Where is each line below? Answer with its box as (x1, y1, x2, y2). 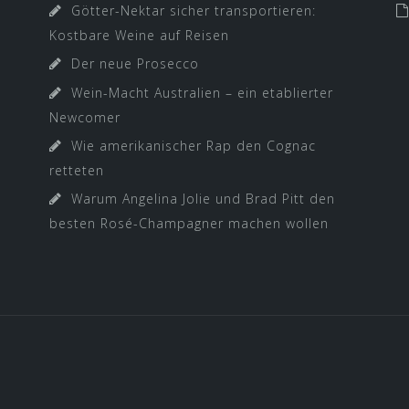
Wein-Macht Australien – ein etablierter (71, 83, 333, 101)
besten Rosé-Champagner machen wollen (49, 214, 329, 232)
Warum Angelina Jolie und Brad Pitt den (71, 189, 335, 207)
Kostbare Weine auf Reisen (49, 26, 229, 44)
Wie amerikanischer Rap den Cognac (71, 136, 316, 154)
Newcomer (49, 108, 121, 126)
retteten (49, 161, 104, 179)
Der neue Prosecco (71, 54, 199, 72)
